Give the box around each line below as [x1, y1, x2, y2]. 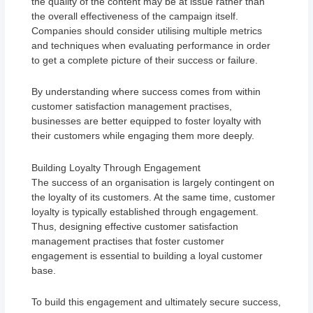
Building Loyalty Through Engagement [31, 161, 201, 173]
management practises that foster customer [31, 235, 225, 247]
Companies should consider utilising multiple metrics [31, 24, 263, 36]
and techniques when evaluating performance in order [31, 39, 271, 51]
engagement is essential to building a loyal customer [31, 249, 263, 261]
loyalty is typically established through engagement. [31, 205, 259, 217]
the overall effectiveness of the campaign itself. [31, 10, 239, 22]
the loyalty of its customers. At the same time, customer [31, 191, 276, 203]
